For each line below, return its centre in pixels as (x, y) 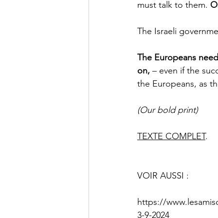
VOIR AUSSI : (164, 176)
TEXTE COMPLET (171, 136)
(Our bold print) (168, 110)
